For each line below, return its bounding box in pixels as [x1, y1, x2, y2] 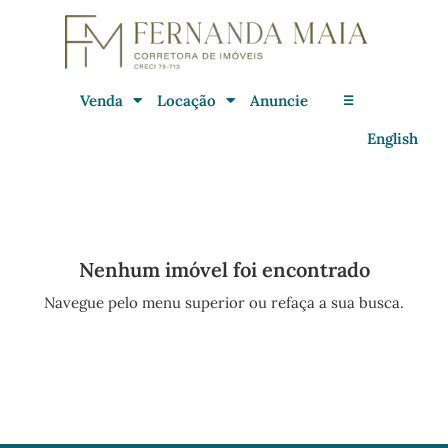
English [367, 129, 418, 149]
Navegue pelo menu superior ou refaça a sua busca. [44, 293, 404, 313]
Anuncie [249, 90, 308, 110]
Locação [156, 90, 216, 110]
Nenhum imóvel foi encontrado [78, 257, 370, 283]
